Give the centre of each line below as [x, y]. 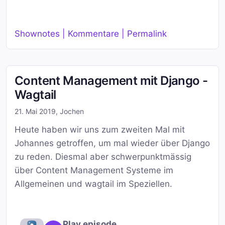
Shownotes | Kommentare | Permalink [91, 33]
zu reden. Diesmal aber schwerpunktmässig [103, 156]
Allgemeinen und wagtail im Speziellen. [93, 184]
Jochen [72, 111]
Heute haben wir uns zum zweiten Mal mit [100, 129]
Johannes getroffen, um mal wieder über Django [112, 143]
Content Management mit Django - [111, 80]
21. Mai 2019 [35, 111]
